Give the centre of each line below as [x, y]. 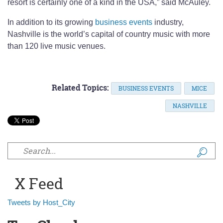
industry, [168, 22]
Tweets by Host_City [41, 203]
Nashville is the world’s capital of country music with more [109, 34]
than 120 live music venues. [56, 46]
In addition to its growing [51, 22]
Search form [51, 160]
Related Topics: [80, 88]
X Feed [39, 184]
